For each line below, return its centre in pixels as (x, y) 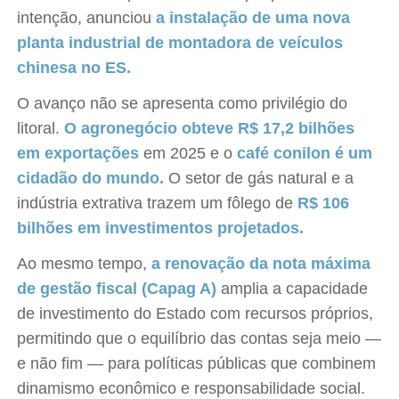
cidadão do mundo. (91, 178)
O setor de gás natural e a (259, 178)
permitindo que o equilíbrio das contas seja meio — (199, 338)
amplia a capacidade (293, 289)
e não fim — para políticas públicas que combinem (197, 363)
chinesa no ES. (74, 68)
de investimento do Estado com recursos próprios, (195, 313)
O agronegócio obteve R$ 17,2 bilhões (210, 128)
